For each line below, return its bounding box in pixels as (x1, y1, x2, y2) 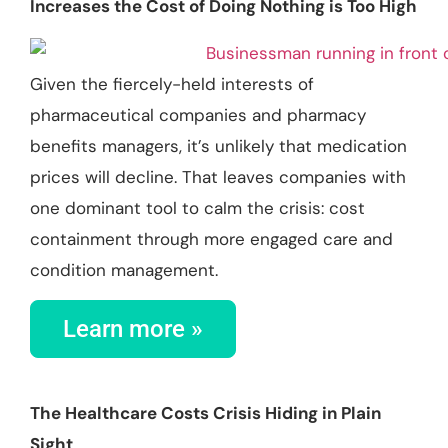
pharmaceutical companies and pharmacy (30, 103, 366, 126)
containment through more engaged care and (30, 227, 393, 250)
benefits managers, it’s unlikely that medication (30, 134, 407, 157)
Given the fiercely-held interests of (30, 72, 314, 95)
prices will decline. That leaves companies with (30, 165, 406, 188)
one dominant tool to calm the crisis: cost (30, 196, 365, 219)
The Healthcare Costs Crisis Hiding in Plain (30, 402, 381, 425)
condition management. (30, 258, 218, 281)
